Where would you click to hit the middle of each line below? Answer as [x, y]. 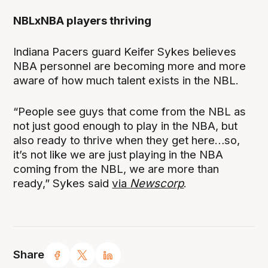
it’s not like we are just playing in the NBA [118, 154]
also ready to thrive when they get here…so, [127, 140]
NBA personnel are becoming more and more [130, 66]
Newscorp [157, 183]
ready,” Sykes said [63, 183]
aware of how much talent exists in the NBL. [126, 80]
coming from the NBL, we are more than [116, 169]
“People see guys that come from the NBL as [130, 111]
